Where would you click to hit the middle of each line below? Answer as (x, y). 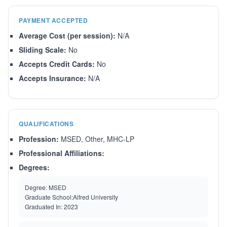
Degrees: (34, 167)
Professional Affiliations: (62, 153)
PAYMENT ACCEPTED (53, 20)
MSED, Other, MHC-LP (97, 139)
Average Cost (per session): (67, 35)
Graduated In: (44, 206)
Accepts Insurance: (52, 78)
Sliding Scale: (43, 50)
